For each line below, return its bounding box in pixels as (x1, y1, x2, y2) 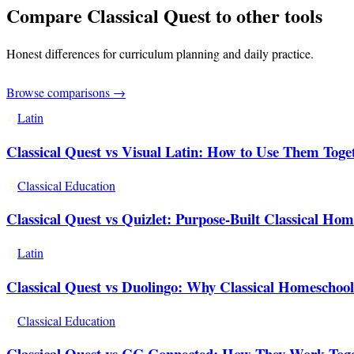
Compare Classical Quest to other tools (6, 2, 322, 30)
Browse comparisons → (6, 83, 126, 100)
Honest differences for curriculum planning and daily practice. (6, 45, 314, 62)
